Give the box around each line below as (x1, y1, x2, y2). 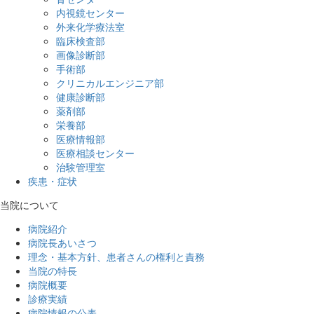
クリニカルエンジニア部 (56, 76, 164, 90)
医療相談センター (56, 146, 135, 161)
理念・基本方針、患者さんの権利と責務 (28, 250, 205, 264)
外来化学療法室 (56, 20, 125, 34)
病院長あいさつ (28, 235, 97, 250)
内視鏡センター (56, 6, 125, 20)
